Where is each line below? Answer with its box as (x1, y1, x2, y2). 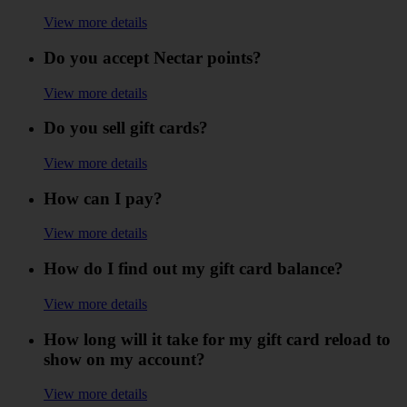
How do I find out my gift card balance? (44, 259, 343, 279)
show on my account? (44, 349, 205, 369)
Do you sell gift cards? (44, 118, 208, 138)
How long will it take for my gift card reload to (44, 329, 391, 349)
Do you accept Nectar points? (44, 47, 262, 67)
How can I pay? (44, 188, 163, 208)
